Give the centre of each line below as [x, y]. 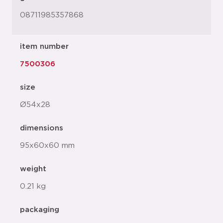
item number [44, 47]
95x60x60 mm [47, 146]
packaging [40, 210]
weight [33, 169]
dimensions [42, 128]
